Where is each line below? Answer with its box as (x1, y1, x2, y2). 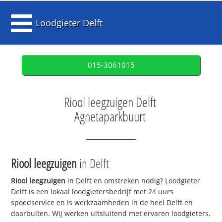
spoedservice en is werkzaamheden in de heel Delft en (11, 198, 193, 208)
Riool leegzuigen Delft (63, 93, 156, 111)
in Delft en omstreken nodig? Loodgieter (65, 176, 201, 186)
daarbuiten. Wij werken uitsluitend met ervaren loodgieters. (11, 209, 211, 219)
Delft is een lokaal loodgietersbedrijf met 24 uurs (11, 187, 174, 197)
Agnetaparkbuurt (74, 108, 146, 125)
